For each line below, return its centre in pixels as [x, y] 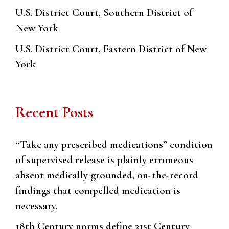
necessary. [37, 205]
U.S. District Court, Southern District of [104, 13]
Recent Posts [54, 112]
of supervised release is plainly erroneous [104, 159]
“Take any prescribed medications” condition [114, 144]
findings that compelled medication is [98, 190]
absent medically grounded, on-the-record [107, 175]
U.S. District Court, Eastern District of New [111, 49]
